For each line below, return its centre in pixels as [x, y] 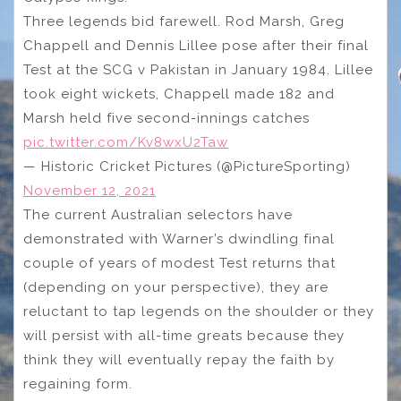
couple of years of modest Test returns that [179, 263]
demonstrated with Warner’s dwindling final [179, 239]
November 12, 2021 [90, 190]
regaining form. [80, 384]
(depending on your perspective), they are [176, 287]
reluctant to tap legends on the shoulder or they [199, 311]
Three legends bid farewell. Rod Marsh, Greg [184, 21]
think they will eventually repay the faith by [179, 359]
